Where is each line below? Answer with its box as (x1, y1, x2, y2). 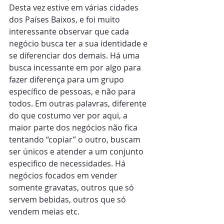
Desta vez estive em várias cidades (9, 2, 140, 13)
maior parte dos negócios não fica (9, 122, 139, 133)
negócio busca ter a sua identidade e (9, 38, 149, 49)
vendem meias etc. (9, 206, 79, 217)
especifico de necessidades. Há (9, 158, 127, 169)
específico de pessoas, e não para (9, 86, 137, 97)
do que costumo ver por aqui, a (9, 110, 129, 121)
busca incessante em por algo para (9, 62, 143, 73)
